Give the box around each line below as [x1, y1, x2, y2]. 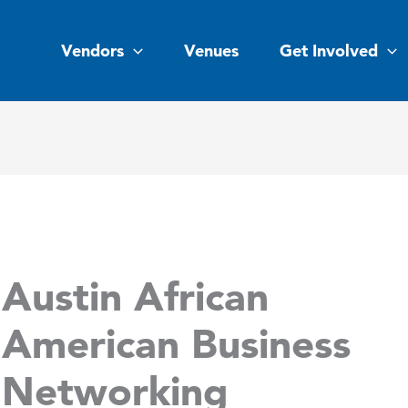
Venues [184, 39, 240, 61]
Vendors [61, 39, 125, 61]
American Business [2, 318, 352, 368]
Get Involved [280, 39, 379, 61]
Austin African [2, 270, 270, 321]
